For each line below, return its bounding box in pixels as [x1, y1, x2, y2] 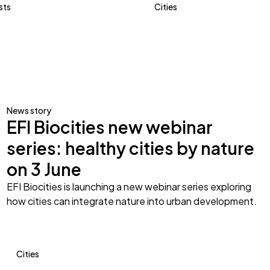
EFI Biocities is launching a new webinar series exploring [6, 180, 251, 193]
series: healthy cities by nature [6, 137, 254, 159]
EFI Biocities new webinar [6, 116, 213, 137]
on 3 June [6, 159, 81, 180]
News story [6, 105, 51, 116]
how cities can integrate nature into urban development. [6, 195, 257, 207]
